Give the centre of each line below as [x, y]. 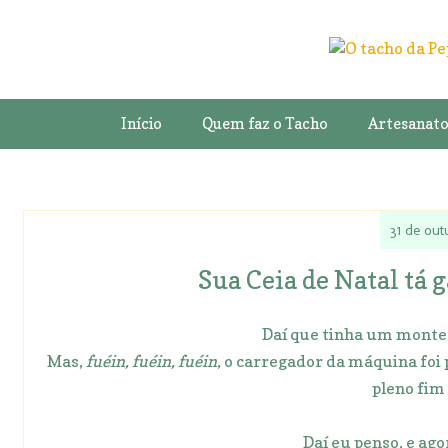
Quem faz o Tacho [264, 123]
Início [141, 123]
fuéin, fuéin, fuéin [150, 360]
